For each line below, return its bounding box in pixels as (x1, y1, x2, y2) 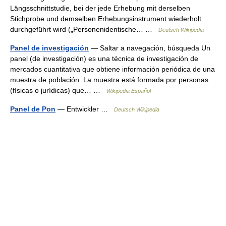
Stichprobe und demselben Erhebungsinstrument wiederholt (10, 15, 201, 23)
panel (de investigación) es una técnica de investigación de (10, 54, 198, 63)
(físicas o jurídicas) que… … (10, 86, 106, 94)
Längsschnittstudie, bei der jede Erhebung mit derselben (10, 4, 190, 12)
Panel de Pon (10, 105, 55, 113)
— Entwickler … (55, 105, 114, 113)
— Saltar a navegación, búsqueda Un (89, 44, 210, 52)
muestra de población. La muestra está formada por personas (10, 76, 208, 84)
